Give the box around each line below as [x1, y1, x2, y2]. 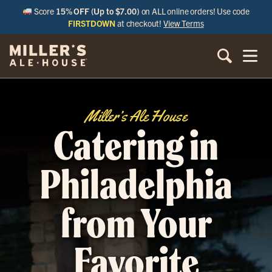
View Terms [163, 18, 204, 29]
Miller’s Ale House [85, 106, 187, 126]
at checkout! [115, 18, 164, 29]
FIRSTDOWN [68, 18, 116, 29]
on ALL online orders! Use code [139, 5, 250, 16]
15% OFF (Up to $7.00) [55, 5, 140, 16]
